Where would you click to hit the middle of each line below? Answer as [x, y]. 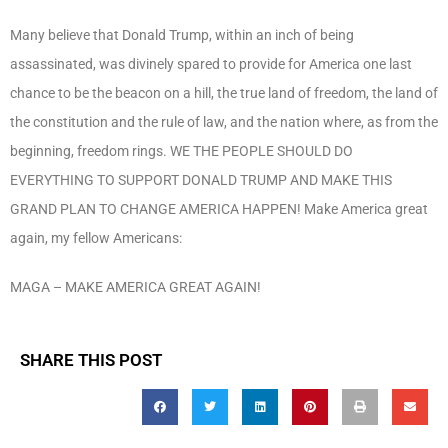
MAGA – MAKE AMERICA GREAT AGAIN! [135, 286]
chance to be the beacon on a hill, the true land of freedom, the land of [224, 92]
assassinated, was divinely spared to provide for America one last [211, 63]
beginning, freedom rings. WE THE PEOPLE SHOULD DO [181, 150]
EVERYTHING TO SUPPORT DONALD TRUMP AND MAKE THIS [201, 179]
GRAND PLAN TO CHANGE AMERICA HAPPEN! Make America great [219, 208]
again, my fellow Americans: [96, 237]
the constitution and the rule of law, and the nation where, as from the [224, 121]
